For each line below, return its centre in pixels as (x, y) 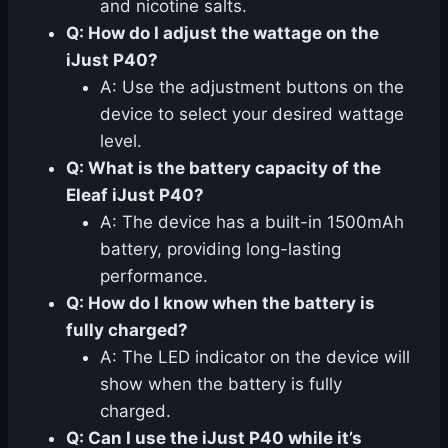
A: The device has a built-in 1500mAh (252, 222)
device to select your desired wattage (252, 114)
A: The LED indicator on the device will (255, 357)
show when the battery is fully (221, 384)
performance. (154, 276)
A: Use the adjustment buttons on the (252, 87)
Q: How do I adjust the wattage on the (222, 33)
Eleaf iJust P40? (135, 195)
